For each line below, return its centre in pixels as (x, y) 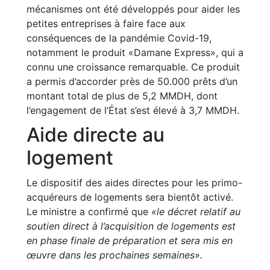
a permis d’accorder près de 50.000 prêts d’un (132, 81)
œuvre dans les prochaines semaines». (115, 255)
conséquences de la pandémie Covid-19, (119, 38)
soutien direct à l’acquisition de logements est (131, 226)
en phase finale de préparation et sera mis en (130, 240)
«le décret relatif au (196, 212)
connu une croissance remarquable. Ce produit (133, 67)
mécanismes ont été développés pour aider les (133, 9)
